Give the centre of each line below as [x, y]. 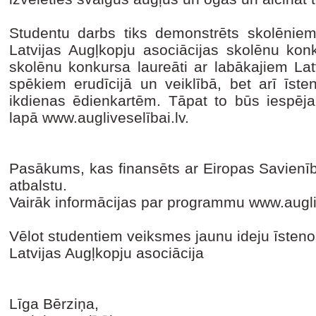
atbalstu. [38, 185]
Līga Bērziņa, [54, 304]
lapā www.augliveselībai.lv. [99, 117]
